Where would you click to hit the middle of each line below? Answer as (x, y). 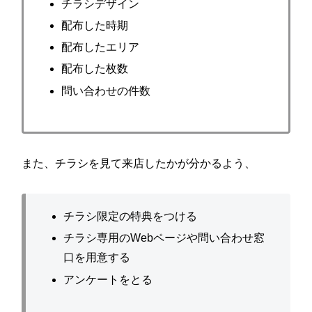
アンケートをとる (108, 279)
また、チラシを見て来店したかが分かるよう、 (139, 164)
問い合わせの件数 (106, 91)
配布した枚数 (94, 69)
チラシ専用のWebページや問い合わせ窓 (164, 238)
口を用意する (96, 258)
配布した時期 (94, 26)
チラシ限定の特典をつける (130, 217)
